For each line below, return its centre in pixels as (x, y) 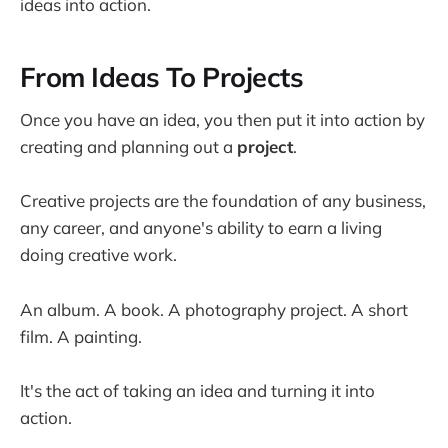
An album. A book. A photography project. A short (214, 309)
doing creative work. (98, 255)
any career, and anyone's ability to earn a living (201, 228)
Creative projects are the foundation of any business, (223, 201)
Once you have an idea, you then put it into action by (222, 120)
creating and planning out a (128, 147)
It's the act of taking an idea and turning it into (197, 390)
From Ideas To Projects (162, 76)
